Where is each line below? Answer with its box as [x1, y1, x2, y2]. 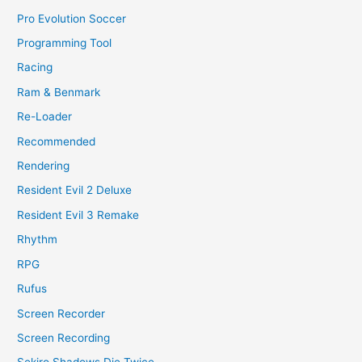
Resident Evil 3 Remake [17, 208, 140, 221]
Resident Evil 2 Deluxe [17, 183, 133, 197]
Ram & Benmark [17, 85, 101, 99]
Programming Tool [17, 36, 112, 50]
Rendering [17, 159, 70, 173]
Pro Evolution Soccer [17, 11, 127, 25]
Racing [17, 61, 53, 74]
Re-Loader [17, 110, 73, 124]
